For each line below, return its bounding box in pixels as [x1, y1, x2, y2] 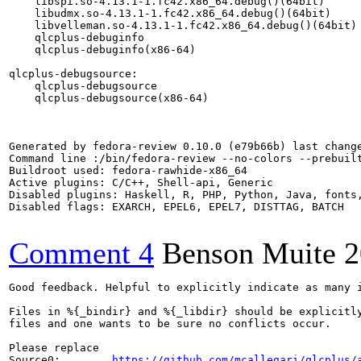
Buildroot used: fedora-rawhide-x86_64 [9, 164, 247, 176]
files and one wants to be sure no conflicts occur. [9, 317, 331, 330]
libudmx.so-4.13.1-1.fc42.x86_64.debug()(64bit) [9, 7, 331, 19]
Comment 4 [9, 236, 154, 270]
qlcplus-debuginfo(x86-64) [9, 44, 196, 56]
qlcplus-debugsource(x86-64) [9, 92, 209, 104]
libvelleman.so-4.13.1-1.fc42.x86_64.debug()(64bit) [9, 19, 357, 31]
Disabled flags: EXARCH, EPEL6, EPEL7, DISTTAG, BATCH [9, 201, 344, 213]
